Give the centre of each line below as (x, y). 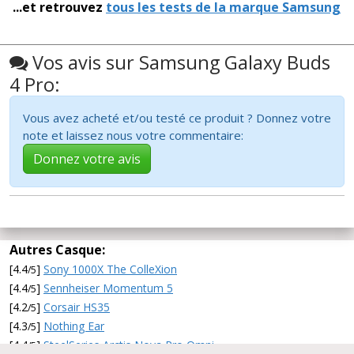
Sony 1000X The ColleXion (110, 269)
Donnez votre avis (87, 159)
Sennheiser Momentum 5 (108, 288)
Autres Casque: (57, 250)
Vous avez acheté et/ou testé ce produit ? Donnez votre (177, 118)
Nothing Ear (74, 326)
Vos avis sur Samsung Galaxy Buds (179, 63)
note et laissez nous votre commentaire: (136, 136)
